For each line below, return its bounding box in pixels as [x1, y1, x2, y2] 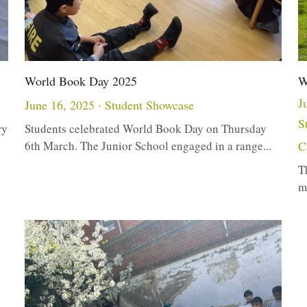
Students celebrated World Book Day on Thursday [24, 121, 267, 137]
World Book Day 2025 [24, 73, 137, 90]
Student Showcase [104, 97, 194, 114]
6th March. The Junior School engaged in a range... [24, 138, 271, 154]
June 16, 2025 [24, 97, 95, 114]
